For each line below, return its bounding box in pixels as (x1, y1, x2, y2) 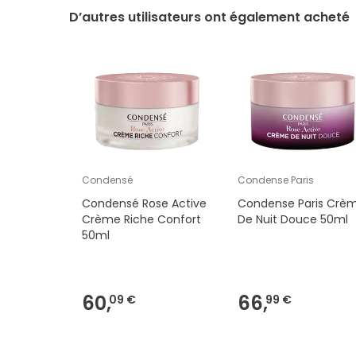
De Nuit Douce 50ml (238, 211, 349, 228)
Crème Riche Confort (82, 211, 201, 228)
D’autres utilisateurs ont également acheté (69, 8, 350, 27)
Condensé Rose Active (82, 195, 207, 212)
